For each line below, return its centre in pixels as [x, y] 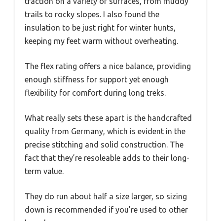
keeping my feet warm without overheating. [101, 41]
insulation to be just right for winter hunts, [100, 27]
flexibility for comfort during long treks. [95, 92]
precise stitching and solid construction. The [104, 144]
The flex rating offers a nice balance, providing [108, 66]
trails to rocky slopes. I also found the [92, 14]
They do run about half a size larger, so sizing [106, 196]
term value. [44, 171]
